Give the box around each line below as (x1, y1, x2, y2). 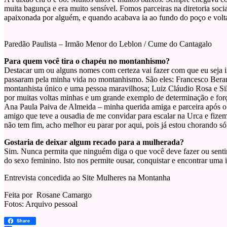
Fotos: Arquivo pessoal (4, 200, 78, 209)
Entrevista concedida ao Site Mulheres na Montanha (4, 173, 170, 182)
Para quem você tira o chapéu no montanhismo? (4, 57, 170, 66)
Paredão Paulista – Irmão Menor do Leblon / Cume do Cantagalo (4, 40, 212, 49)
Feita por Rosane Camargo (4, 191, 92, 200)
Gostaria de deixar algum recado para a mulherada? (4, 138, 184, 147)
